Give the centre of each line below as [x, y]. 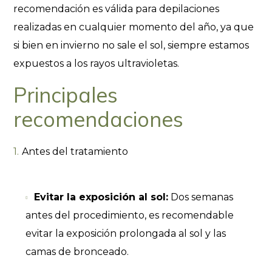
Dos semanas [201, 197]
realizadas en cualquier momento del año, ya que [134, 27]
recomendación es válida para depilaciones [117, 9]
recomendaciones [99, 119]
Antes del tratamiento [75, 151]
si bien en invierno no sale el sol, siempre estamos [131, 45]
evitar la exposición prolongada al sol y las [126, 233]
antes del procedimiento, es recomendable [130, 215]
